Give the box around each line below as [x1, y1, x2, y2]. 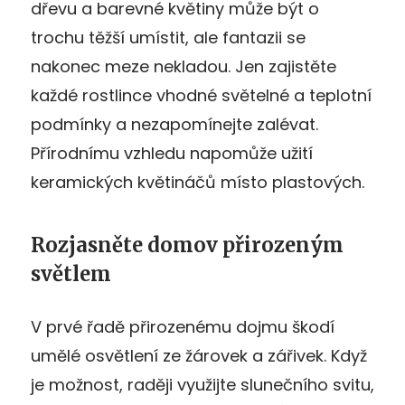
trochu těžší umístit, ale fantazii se [31, 25, 306, 49]
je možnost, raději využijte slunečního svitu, [31, 372, 374, 396]
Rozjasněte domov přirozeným [31, 231, 344, 258]
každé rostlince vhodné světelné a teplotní [31, 83, 372, 107]
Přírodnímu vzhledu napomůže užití [31, 141, 313, 165]
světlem [31, 260, 111, 287]
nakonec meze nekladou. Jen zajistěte [31, 54, 336, 78]
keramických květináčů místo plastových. [31, 170, 364, 193]
